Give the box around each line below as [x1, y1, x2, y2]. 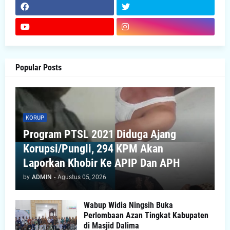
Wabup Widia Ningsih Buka [84, 200, 173, 210]
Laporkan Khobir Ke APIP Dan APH [23, 157, 180, 170]
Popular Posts [15, 63, 62, 73]
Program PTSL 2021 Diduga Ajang [23, 128, 176, 141]
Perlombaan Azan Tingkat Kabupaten [84, 210, 208, 221]
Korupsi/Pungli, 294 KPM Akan [23, 142, 163, 156]
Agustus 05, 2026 [57, 174, 106, 181]
